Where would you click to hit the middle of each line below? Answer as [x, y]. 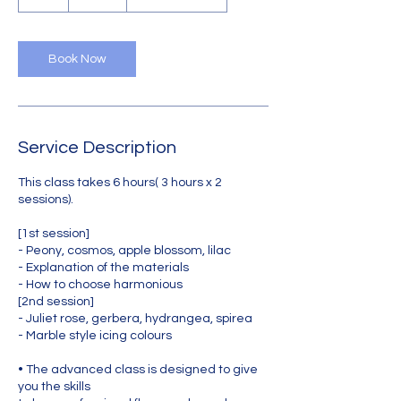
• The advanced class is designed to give [138, 370]
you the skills [54, 387]
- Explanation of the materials [103, 268]
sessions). [46, 200]
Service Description [97, 148]
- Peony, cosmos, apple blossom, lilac [124, 251]
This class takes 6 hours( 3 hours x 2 [120, 183]
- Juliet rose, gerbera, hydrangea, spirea [135, 319]
